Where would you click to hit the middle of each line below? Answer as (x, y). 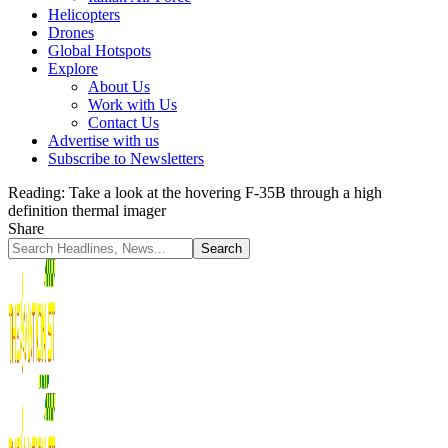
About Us (119, 86)
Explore (73, 68)
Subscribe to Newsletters (126, 158)
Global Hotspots (99, 50)
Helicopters (84, 14)
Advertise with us (103, 140)
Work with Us (132, 104)
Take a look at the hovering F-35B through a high (225, 192)
